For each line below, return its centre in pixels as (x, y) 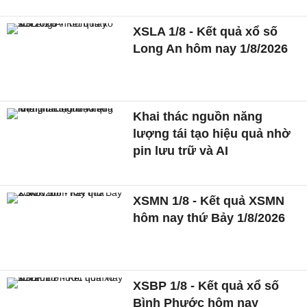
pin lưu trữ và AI (181, 150)
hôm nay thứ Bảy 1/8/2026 (209, 218)
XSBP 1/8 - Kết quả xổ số (206, 286)
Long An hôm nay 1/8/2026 (211, 48)
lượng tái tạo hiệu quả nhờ (212, 133)
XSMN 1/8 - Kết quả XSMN (209, 201)
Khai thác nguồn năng (198, 116)
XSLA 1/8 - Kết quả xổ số (206, 31)
